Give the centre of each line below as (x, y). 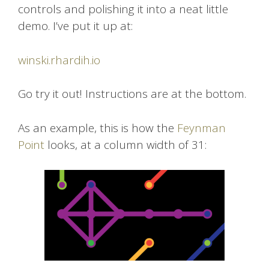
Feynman (201, 128)
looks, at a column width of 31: (125, 144)
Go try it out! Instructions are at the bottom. (132, 94)
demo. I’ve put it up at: (75, 26)
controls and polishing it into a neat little (123, 9)
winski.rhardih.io (59, 60)
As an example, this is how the (98, 128)
